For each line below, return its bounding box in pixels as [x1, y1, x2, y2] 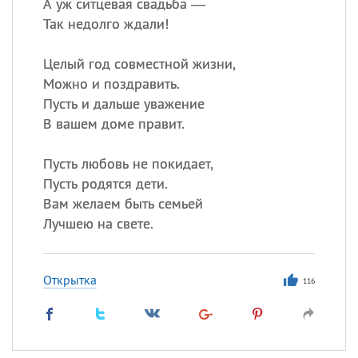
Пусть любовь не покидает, [42, 154, 213, 173]
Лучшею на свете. [42, 214, 153, 233]
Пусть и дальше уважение [42, 94, 205, 113]
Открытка [42, 272, 97, 288]
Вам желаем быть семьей [42, 194, 203, 213]
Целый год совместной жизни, [42, 54, 236, 73]
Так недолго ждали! [42, 14, 169, 33]
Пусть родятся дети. [42, 174, 168, 193]
